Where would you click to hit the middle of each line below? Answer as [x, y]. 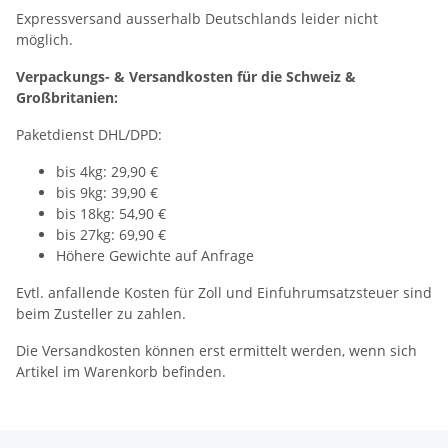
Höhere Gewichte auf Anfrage [155, 255]
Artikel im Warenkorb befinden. [121, 371]
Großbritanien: [67, 97]
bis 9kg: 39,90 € [107, 192]
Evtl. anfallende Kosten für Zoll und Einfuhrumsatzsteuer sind [224, 292]
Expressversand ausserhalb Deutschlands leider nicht [197, 18]
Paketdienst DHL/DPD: [93, 134]
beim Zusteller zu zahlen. [101, 313]
